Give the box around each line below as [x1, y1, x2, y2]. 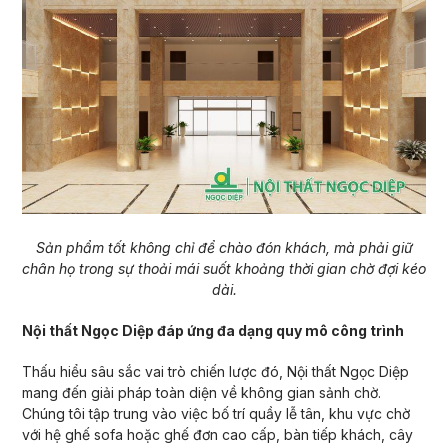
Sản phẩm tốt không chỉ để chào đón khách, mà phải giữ [35, 238, 413, 256]
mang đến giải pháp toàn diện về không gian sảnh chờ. [21, 383, 381, 401]
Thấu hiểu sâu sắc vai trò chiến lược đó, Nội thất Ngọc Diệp [21, 362, 409, 380]
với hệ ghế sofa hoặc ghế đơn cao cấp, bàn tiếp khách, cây [21, 425, 413, 443]
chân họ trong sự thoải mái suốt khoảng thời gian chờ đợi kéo [22, 259, 426, 277]
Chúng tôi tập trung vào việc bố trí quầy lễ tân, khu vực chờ [21, 404, 410, 422]
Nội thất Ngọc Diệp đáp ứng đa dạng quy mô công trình [21, 321, 407, 339]
